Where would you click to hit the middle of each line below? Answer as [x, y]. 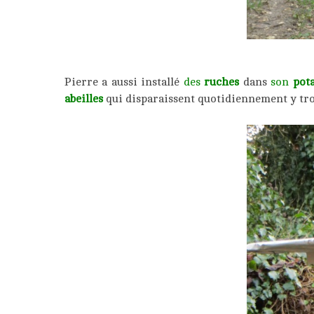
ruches [222, 82]
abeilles [85, 98]
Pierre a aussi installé [124, 82]
